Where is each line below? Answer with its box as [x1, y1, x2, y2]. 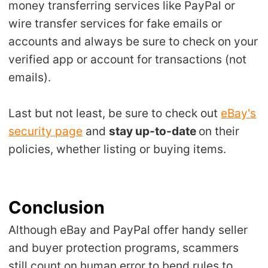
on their [199, 124, 240, 139]
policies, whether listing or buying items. [8, 142, 227, 157]
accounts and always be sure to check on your [8, 34, 258, 49]
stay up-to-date [109, 124, 199, 139]
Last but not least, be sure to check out [8, 106, 221, 121]
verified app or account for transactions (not [8, 52, 247, 67]
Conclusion [8, 197, 105, 218]
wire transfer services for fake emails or [8, 16, 223, 31]
